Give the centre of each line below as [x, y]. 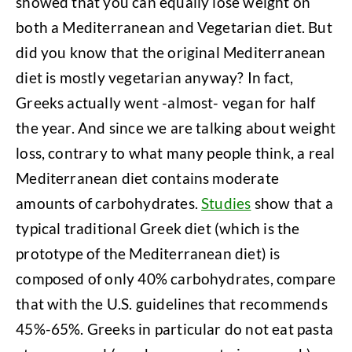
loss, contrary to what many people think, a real [176, 152]
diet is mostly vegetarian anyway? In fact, [155, 77]
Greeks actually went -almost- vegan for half [166, 102]
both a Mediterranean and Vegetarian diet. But [174, 27]
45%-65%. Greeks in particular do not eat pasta [174, 328]
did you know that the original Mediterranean [171, 52]
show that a [292, 203]
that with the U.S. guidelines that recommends [172, 303]
